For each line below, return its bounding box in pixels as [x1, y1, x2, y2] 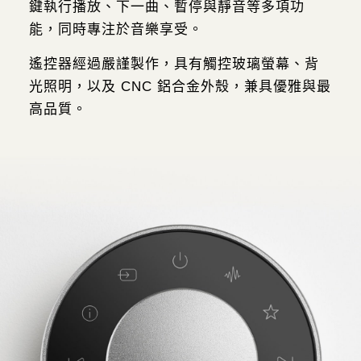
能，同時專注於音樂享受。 [28, 22, 203, 38]
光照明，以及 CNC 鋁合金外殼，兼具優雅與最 [28, 78, 331, 94]
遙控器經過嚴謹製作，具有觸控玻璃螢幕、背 [28, 56, 319, 72]
